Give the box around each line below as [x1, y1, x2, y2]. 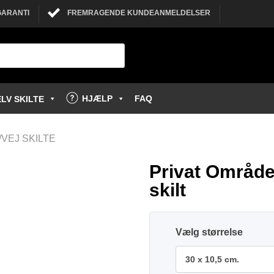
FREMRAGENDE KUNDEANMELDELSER [67, 9, 210, 18]
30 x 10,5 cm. [185, 254, 239, 264]
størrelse [202, 227, 243, 237]
